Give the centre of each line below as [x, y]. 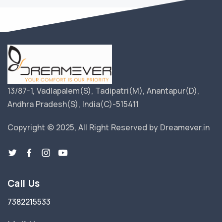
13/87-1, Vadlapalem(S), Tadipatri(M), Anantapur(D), [103, 91]
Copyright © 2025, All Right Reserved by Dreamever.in [109, 127]
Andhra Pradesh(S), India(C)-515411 [73, 104]
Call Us [24, 183]
